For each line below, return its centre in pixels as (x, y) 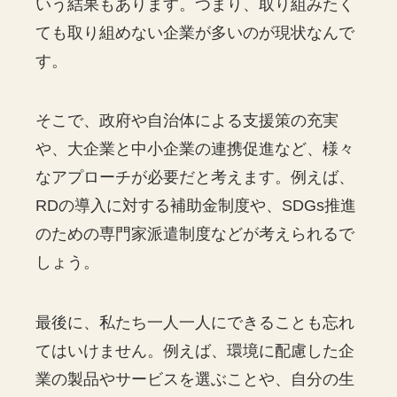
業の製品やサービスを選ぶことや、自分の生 (195, 380)
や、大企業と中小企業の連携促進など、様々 (195, 149)
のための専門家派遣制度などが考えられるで (195, 234)
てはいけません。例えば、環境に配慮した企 (195, 351)
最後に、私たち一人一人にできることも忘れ (195, 323)
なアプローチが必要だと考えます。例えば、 (195, 178)
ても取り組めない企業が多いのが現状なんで (195, 32)
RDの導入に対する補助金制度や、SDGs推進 (196, 206)
